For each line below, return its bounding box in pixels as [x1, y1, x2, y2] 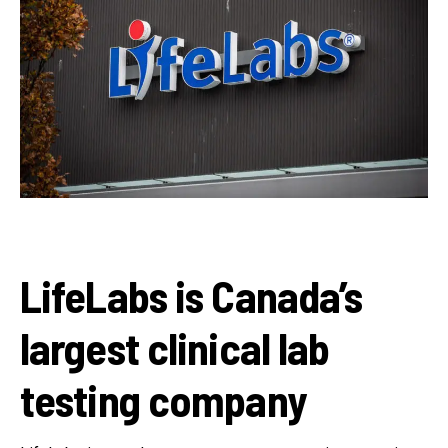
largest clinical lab [20, 320, 330, 374]
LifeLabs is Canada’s [20, 268, 363, 322]
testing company [20, 372, 306, 426]
